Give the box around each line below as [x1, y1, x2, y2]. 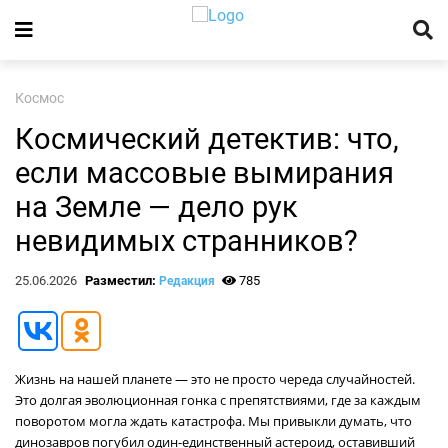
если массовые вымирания [15, 156, 394, 190]
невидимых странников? [15, 224, 358, 258]
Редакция [158, 274, 215, 288]
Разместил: [84, 273, 159, 288]
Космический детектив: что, [15, 122, 399, 156]
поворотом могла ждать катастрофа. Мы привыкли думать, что [15, 412, 412, 430]
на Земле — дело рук [15, 190, 298, 224]
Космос [15, 90, 64, 107]
